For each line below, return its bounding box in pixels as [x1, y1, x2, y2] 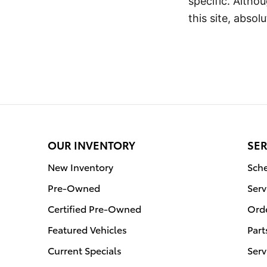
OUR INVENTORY [48, 136, 135, 152]
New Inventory [48, 159, 113, 173]
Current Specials [48, 243, 122, 257]
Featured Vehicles [48, 222, 127, 236]
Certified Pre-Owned [48, 201, 141, 215]
